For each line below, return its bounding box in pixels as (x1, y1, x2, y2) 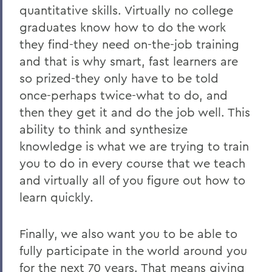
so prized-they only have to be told (19, 70, 219, 86)
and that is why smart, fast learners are (19, 53, 238, 69)
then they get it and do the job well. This (19, 104, 250, 120)
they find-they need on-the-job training (19, 36, 239, 52)
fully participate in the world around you (19, 243, 247, 258)
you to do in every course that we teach (19, 155, 245, 171)
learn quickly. (19, 189, 93, 205)
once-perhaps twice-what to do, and (19, 87, 228, 103)
